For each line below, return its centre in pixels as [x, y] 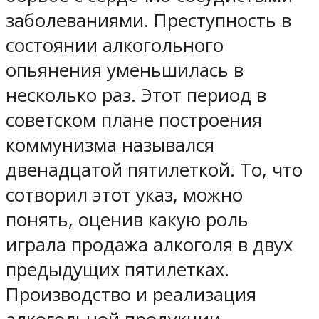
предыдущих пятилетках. [117, 270]
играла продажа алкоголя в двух [149, 245]
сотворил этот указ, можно [124, 195]
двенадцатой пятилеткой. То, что [154, 170]
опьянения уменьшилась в [125, 70]
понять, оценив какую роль [127, 220]
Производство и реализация [131, 295]
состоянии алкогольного [115, 46]
